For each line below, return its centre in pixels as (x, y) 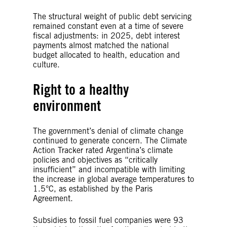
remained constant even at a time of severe (108, 26)
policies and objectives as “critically (95, 160)
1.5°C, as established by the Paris (93, 188)
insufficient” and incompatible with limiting (109, 169)
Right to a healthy (81, 89)
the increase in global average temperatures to (113, 179)
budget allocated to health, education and (106, 55)
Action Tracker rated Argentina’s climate (103, 150)
